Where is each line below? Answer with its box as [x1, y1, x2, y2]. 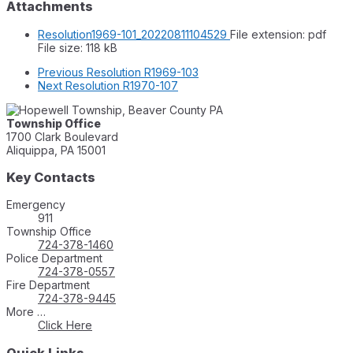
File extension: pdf [230, 27, 326, 41]
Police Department [6, 251, 102, 266]
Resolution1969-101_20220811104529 [38, 27, 230, 41]
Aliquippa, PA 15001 [6, 143, 106, 157]
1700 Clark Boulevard [6, 129, 118, 143]
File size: [38, 40, 83, 54]
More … [6, 305, 46, 319]
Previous [38, 65, 87, 79]
